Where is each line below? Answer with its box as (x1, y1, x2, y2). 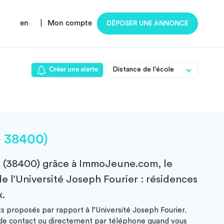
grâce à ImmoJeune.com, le (40, 158, 172, 169)
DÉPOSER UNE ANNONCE (106, 20, 188, 27)
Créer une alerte (49, 66, 98, 73)
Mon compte (47, 19, 92, 27)
